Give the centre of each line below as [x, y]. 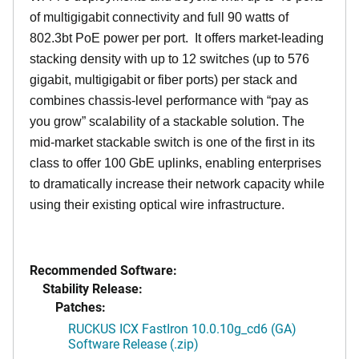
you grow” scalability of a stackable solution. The [167, 121]
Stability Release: [93, 288]
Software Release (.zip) [133, 343]
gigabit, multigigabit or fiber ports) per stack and [163, 79]
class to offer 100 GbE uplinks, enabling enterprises [175, 163]
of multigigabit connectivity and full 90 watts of [159, 17]
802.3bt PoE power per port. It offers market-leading [177, 38]
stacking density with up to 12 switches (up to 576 [169, 58]
